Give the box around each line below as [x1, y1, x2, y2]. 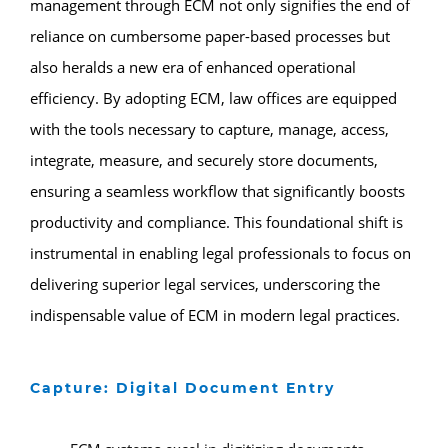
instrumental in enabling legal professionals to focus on [30, 242, 411, 263]
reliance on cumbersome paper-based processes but [30, 25, 390, 46]
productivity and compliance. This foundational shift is [30, 211, 403, 232]
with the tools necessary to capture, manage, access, [30, 118, 389, 139]
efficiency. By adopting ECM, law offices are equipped [30, 87, 397, 108]
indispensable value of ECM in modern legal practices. [30, 304, 400, 325]
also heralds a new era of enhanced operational [30, 56, 356, 77]
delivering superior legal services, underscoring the [30, 273, 380, 294]
